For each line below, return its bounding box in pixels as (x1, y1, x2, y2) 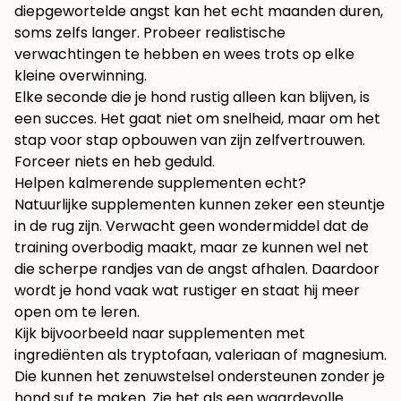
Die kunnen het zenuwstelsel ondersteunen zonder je (14, 366, 385, 388)
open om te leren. (14, 302, 140, 323)
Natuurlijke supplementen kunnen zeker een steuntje (14, 194, 385, 216)
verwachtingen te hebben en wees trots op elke (14, 44, 354, 65)
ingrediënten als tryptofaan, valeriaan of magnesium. (14, 345, 387, 366)
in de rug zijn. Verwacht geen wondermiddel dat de (14, 216, 369, 237)
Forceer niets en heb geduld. (14, 151, 215, 173)
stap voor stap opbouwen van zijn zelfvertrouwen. (14, 130, 365, 151)
